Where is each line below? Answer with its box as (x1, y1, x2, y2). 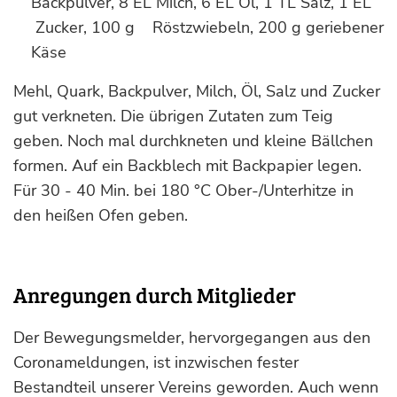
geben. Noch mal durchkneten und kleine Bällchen (13, 130, 373, 152)
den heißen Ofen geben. (13, 205, 188, 226)
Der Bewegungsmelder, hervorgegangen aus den (13, 327, 370, 348)
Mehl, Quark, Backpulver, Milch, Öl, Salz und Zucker (13, 81, 380, 102)
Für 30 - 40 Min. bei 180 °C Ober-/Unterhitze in (13, 180, 354, 201)
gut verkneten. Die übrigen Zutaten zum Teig (13, 105, 333, 127)
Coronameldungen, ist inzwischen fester (13, 352, 299, 373)
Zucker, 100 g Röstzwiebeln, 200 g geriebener (31, 17, 384, 38)
